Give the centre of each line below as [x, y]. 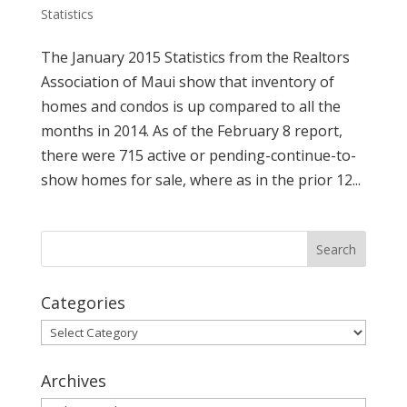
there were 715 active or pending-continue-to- [198, 155]
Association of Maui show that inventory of [187, 82]
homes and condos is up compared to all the [190, 106]
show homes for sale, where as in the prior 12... [200, 180]
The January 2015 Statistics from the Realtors [195, 57]
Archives [73, 381]
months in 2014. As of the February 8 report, [191, 131]
